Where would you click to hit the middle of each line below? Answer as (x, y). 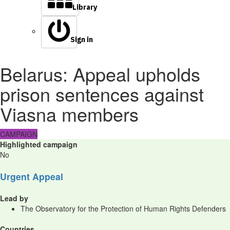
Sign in (82, 40)
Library (85, 7)
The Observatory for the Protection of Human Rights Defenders (123, 208)
